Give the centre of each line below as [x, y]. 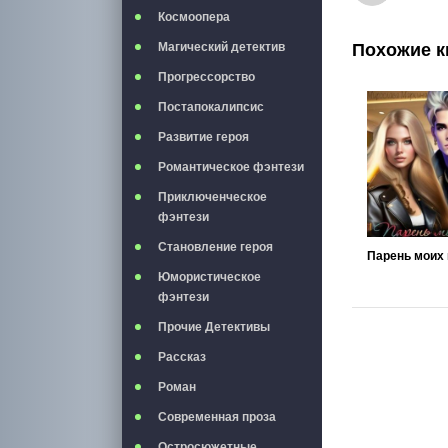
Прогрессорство [206, 77]
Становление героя [215, 247]
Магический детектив [221, 47]
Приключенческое [212, 197]
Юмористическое [209, 277]
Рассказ [182, 357]
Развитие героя [203, 137]
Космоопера [194, 17]
